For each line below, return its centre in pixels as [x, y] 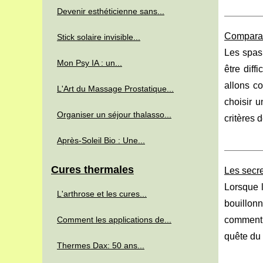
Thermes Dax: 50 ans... [101, 245]
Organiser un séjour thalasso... [114, 114]
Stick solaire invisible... [99, 37]
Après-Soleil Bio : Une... [101, 140]
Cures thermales [92, 170]
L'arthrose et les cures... [102, 194]
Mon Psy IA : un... [90, 63]
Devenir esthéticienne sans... [111, 11]
